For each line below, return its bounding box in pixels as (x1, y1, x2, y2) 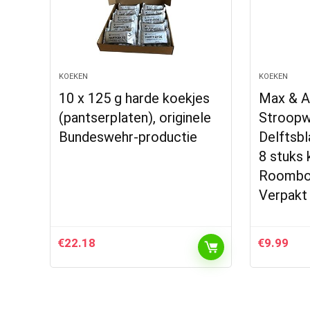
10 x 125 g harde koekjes (59, 90, 210, 107)
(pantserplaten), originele (59, 109, 212, 126)
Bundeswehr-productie (59, 129, 198, 145)
